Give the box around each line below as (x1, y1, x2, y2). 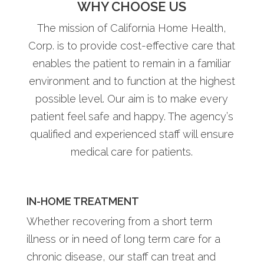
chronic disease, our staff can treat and (26, 250, 216, 263)
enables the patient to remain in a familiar (32, 57, 232, 70)
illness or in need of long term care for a (26, 232, 220, 245)
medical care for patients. (71, 145, 193, 158)
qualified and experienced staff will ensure (29, 127, 234, 140)
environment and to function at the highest (28, 74, 235, 87)
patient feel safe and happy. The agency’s (30, 110, 233, 123)
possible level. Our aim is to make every (35, 92, 229, 105)
